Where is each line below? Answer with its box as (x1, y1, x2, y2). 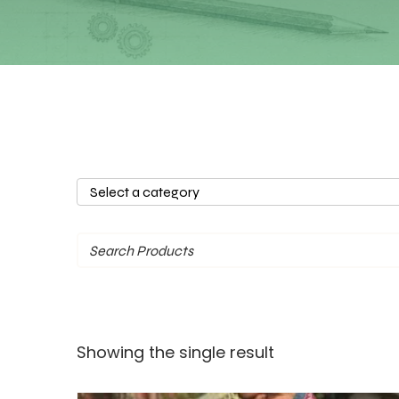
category (76, 201, 108, 211)
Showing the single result (77, 341, 274, 363)
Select (76, 178, 97, 188)
